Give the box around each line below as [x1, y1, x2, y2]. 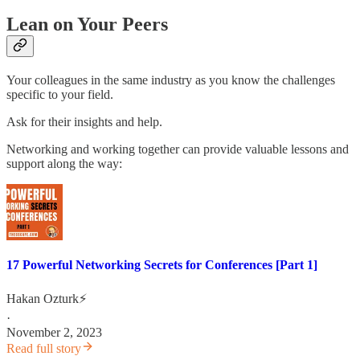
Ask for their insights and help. [6, 115, 162, 129]
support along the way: [6, 157, 122, 171]
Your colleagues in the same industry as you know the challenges [6, 73, 335, 88]
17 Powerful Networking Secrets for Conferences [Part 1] [6, 257, 317, 272]
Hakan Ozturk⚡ [6, 291, 87, 305]
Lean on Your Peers [6, 14, 168, 35]
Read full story [6, 341, 81, 355]
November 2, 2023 [6, 325, 102, 339]
